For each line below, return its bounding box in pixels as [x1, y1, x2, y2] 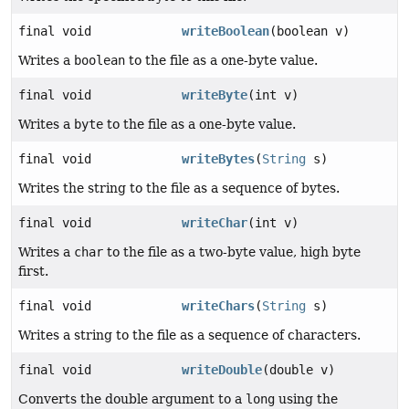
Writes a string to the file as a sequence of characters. [18, 328, 361, 343]
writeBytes [182, 152, 256, 167]
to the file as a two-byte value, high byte [103, 245, 361, 260]
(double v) [262, 362, 336, 378]
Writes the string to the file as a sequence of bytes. [18, 181, 340, 196]
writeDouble [182, 362, 263, 378]
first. [18, 264, 48, 279]
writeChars [182, 299, 256, 314]
